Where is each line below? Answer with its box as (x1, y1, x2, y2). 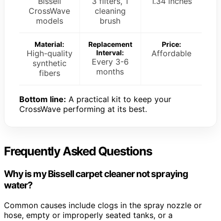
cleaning (94, 6, 126, 16)
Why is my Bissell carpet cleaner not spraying (4, 168, 188, 180)
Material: (35, 40, 65, 49)
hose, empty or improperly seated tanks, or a (4, 210, 173, 220)
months (96, 67, 124, 77)
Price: (161, 40, 181, 49)
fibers (38, 68, 60, 78)
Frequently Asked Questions (4, 144, 152, 159)
